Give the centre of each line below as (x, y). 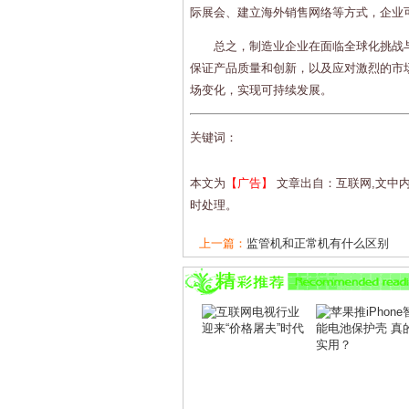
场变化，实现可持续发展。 (261, 89)
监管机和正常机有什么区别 (318, 243)
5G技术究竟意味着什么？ (314, 265)
